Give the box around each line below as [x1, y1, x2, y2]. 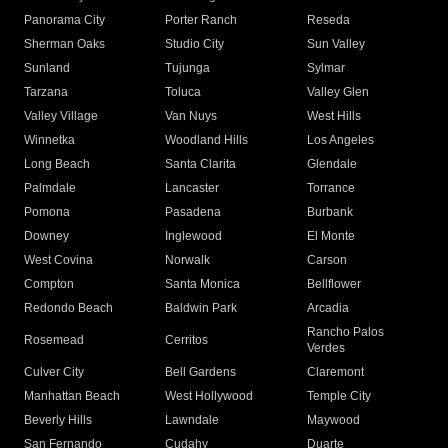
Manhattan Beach [24, 389, 120, 404]
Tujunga [165, 61, 211, 76]
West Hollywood [165, 389, 254, 404]
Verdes [306, 341, 345, 356]
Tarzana [24, 85, 68, 100]
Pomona [24, 205, 70, 220]
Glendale [306, 157, 357, 172]
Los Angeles [306, 133, 374, 148]
